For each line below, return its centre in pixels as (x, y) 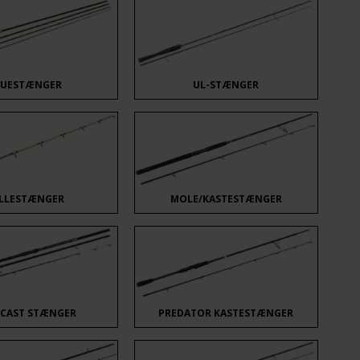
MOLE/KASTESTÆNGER (226, 198)
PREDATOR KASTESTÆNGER (226, 313)
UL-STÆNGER (226, 84)
